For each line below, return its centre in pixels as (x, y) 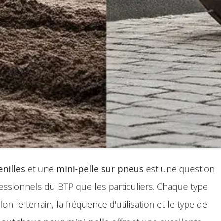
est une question (179, 169)
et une (41, 169)
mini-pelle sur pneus (100, 169)
